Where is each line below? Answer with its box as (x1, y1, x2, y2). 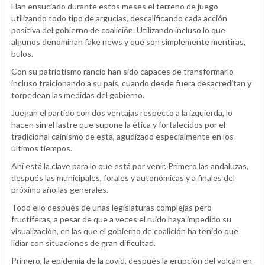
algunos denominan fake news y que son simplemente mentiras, (11, 37, 245, 47)
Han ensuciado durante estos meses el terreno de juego (11, 1, 218, 12)
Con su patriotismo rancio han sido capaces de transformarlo (11, 66, 234, 77)
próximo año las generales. (11, 185, 108, 195)
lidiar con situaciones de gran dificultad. (11, 238, 156, 248)
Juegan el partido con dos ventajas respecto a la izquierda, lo (11, 108, 232, 118)
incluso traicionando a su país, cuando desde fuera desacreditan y (11, 78, 251, 89)
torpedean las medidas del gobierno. (11, 90, 144, 101)
